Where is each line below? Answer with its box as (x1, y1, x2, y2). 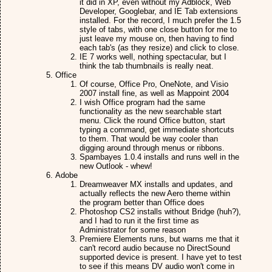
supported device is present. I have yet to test (80, 253, 242, 262)
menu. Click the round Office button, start (80, 116, 225, 125)
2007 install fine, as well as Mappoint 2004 (80, 89, 229, 98)
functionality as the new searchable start (80, 107, 222, 116)
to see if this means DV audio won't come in (80, 262, 234, 271)
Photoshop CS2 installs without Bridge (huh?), (80, 207, 241, 216)
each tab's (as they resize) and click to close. (80, 43, 239, 52)
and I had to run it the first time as (80, 216, 199, 225)
